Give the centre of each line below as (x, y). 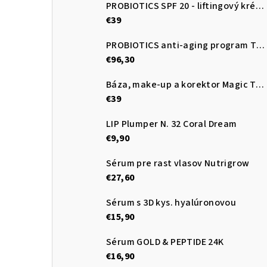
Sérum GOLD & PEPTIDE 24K (165, 242)
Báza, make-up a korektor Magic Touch (260, 84)
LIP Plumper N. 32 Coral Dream (172, 124)
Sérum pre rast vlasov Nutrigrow (178, 163)
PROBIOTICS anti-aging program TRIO (261, 45)
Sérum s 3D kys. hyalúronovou (171, 202)
